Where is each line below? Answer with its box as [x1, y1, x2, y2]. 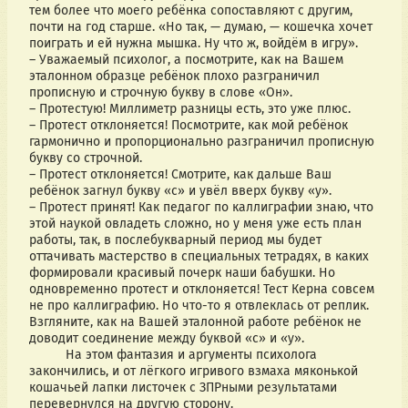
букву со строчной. [28, 150, 142, 167]
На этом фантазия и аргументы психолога [28, 347, 66, 363]
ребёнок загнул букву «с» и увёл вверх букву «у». [28, 183, 331, 199]
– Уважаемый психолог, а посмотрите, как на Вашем [28, 52, 343, 68]
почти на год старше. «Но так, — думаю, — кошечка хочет [28, 19, 372, 36]
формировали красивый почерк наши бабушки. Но [28, 265, 335, 281]
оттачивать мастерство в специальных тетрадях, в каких [28, 249, 369, 265]
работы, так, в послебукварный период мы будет [28, 232, 321, 249]
